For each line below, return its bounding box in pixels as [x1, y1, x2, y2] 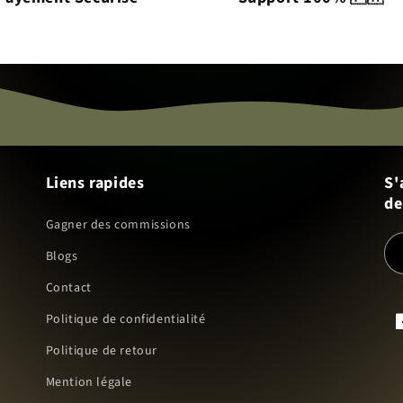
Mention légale [45, 373, 133, 391]
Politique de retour [45, 342, 158, 360]
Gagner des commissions [45, 216, 191, 234]
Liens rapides [45, 172, 145, 194]
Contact [45, 279, 92, 297]
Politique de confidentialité [45, 310, 206, 328]
